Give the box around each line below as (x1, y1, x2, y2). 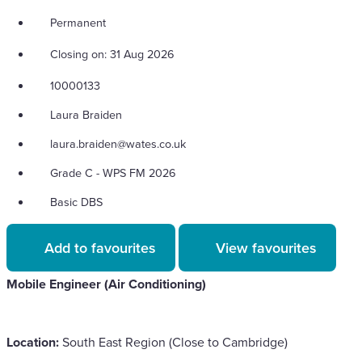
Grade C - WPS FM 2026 (50, 163, 176, 181)
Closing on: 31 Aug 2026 (50, 45, 175, 62)
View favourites (216, 237, 317, 258)
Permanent (50, 14, 106, 31)
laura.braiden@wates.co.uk (50, 134, 186, 152)
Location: (6, 333, 59, 351)
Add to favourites (44, 237, 156, 258)
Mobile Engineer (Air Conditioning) (6, 274, 206, 293)
